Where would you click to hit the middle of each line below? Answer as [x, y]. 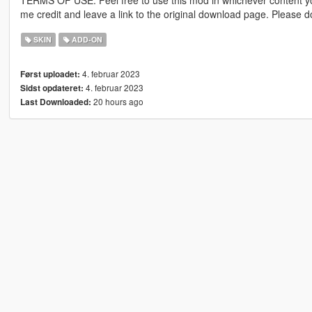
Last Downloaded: [55, 102]
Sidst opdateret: [52, 88]
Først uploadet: [50, 74]
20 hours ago [117, 101]
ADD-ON [86, 39]
